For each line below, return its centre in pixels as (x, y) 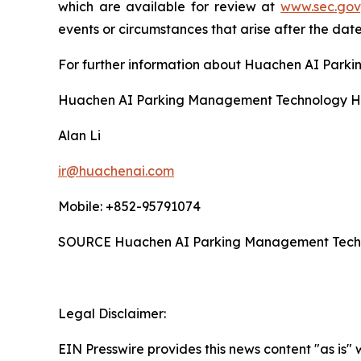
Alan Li (79, 135)
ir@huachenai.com (116, 170)
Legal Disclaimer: (112, 313)
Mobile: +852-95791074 (129, 206)
